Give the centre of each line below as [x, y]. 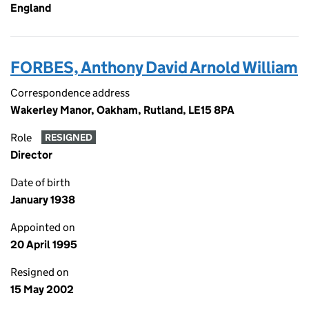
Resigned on [40, 272]
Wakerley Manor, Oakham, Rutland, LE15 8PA [122, 110]
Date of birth [40, 182]
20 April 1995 [44, 245]
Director [31, 155]
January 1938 [43, 200]
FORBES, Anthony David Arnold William [154, 67]
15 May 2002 [42, 289]
